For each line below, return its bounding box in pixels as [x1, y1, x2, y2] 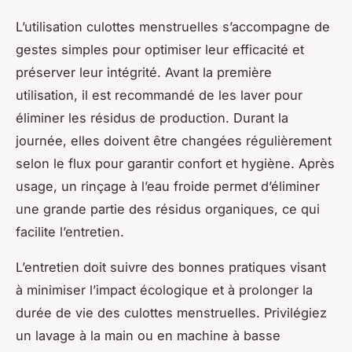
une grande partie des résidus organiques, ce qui [16, 200, 320, 217]
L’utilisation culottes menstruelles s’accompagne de [16, 18, 330, 35]
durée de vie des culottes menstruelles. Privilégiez [16, 304, 327, 321]
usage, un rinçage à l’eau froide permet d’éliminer [16, 178, 320, 194]
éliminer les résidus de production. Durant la [16, 109, 288, 126]
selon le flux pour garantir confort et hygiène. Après [16, 155, 335, 171]
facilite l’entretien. [16, 223, 124, 240]
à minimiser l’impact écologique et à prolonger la [16, 281, 313, 298]
